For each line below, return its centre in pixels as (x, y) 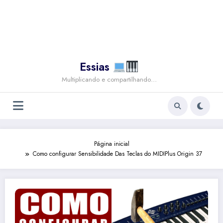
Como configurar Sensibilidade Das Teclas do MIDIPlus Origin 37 (117, 154)
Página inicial (111, 144)
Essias (96, 67)
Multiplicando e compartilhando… (109, 80)
